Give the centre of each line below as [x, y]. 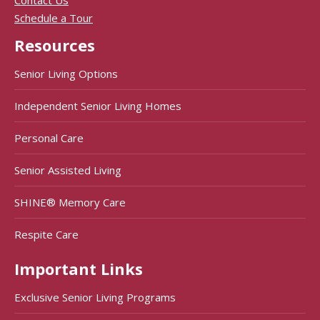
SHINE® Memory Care [70, 202]
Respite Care [46, 234]
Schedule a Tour [54, 18]
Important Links [79, 268]
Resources [55, 45]
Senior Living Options [66, 73]
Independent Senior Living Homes [98, 105]
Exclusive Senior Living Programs [95, 297]
